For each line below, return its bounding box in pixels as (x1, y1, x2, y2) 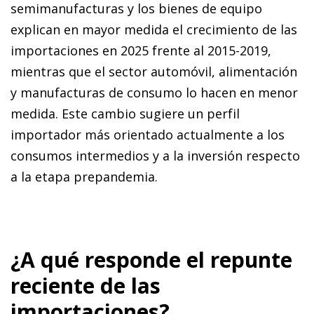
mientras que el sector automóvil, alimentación (11, 63, 297, 81)
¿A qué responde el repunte (11, 245, 292, 275)
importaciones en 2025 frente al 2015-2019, (11, 42, 271, 60)
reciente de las (11, 271, 161, 301)
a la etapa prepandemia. (11, 168, 158, 186)
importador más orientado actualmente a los (11, 126, 285, 144)
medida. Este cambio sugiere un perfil (11, 105, 240, 123)
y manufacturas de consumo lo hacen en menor (11, 84, 298, 102)
